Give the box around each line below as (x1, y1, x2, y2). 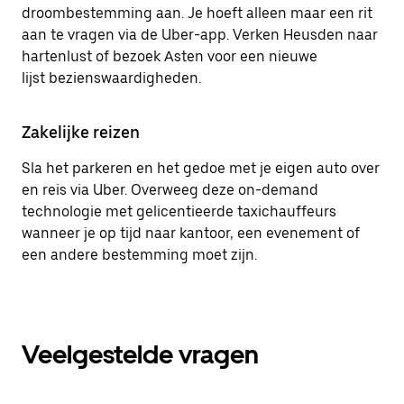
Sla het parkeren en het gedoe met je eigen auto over (22, 160, 380, 177)
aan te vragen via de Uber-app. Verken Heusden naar (22, 26, 378, 43)
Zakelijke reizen (22, 123, 140, 142)
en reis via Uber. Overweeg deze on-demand (22, 181, 318, 198)
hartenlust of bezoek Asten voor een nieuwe (22, 48, 317, 65)
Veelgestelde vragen (22, 339, 259, 370)
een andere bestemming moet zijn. (22, 246, 257, 263)
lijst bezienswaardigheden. (22, 69, 201, 87)
